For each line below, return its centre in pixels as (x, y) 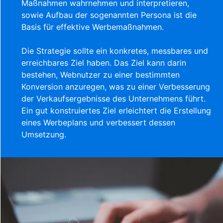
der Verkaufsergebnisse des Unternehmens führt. (114, 98)
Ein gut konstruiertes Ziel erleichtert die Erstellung (116, 110)
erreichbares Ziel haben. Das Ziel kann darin (104, 62)
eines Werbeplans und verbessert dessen (99, 122)
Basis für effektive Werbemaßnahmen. (93, 27)
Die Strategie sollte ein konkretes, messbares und (115, 51)
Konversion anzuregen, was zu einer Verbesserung (116, 86)
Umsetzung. (44, 134)
